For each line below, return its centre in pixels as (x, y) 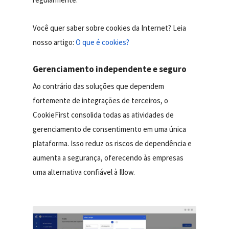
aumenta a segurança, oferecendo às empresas (108, 157)
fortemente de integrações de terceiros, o (101, 100)
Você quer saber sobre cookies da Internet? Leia (110, 28)
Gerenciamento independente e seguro (110, 69)
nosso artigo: (54, 42)
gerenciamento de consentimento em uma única (110, 129)
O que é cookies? (103, 42)
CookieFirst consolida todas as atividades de (104, 114)
